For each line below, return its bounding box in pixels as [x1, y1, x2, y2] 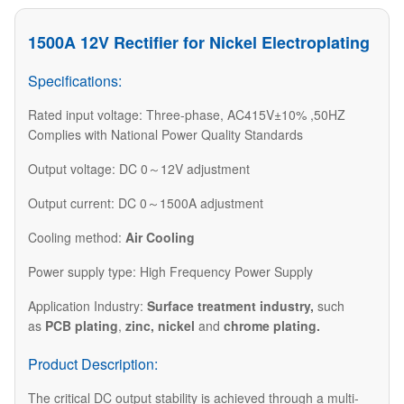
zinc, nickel [122, 316, 195, 335]
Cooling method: [28, 227, 125, 246]
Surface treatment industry [147, 296, 310, 315]
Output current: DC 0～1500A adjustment [28, 193, 263, 212]
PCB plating [41, 316, 118, 335]
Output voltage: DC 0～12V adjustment [28, 159, 250, 178]
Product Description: [28, 353, 158, 374]
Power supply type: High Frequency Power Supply [28, 262, 313, 280]
